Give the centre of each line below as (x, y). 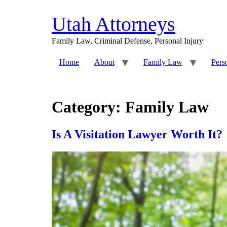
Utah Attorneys (113, 24)
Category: (88, 107)
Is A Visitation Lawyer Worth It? (137, 134)
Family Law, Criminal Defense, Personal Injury (127, 41)
